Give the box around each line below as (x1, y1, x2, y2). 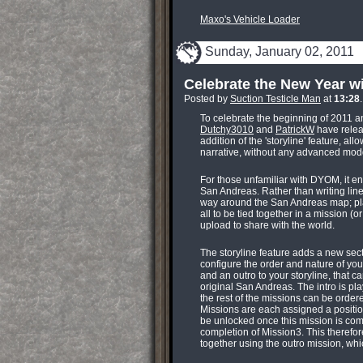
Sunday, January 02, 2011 (205, 45, 354, 58)
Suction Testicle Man (230, 93, 321, 105)
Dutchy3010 (200, 124, 254, 135)
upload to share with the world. (200, 220, 335, 231)
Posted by (184, 93, 230, 105)
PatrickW (275, 124, 314, 135)
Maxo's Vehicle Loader (200, 14, 300, 25)
